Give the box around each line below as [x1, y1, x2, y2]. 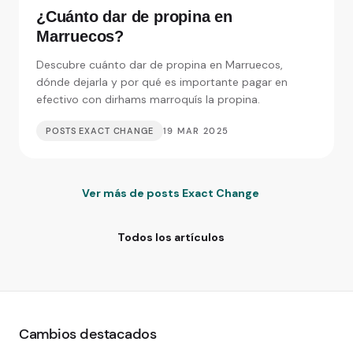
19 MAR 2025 [162, 125, 229, 137]
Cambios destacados [19, 325, 156, 344]
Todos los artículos [117, 230, 225, 245]
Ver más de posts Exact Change [82, 186, 259, 201]
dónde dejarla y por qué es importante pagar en [36, 75, 288, 90]
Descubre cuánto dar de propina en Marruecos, [36, 58, 283, 72]
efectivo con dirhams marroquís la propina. [36, 92, 260, 107]
